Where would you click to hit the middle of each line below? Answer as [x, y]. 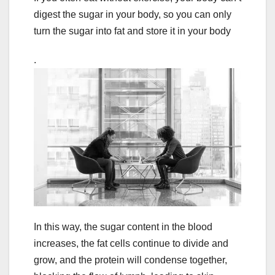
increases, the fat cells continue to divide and [131, 244]
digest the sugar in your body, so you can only [133, 14]
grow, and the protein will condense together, [130, 260]
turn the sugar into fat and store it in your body [132, 31]
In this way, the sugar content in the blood [123, 227]
